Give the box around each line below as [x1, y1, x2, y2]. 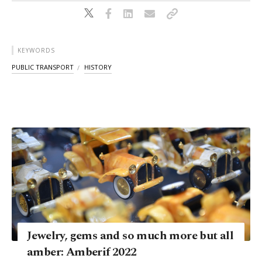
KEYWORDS [18, 46, 55, 55]
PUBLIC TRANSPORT [12, 63, 74, 72]
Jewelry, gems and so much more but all [27, 227, 234, 245]
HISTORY [84, 63, 112, 72]
